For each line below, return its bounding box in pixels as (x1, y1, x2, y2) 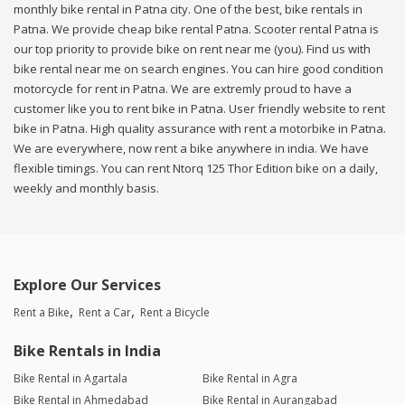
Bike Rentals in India (14, 341, 161, 362)
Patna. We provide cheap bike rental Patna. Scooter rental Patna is (14, 21, 379, 38)
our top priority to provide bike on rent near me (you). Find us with (14, 41, 371, 58)
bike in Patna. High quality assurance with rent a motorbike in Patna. (14, 120, 386, 137)
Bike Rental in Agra (202, 371, 297, 387)
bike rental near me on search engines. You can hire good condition (14, 61, 383, 78)
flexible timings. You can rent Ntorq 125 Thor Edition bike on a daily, (14, 160, 378, 177)
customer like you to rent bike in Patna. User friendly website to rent (14, 100, 385, 118)
